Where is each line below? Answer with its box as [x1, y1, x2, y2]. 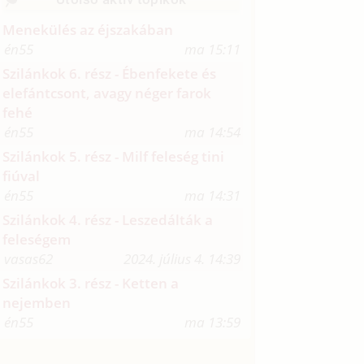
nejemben [2, 293, 71, 313]
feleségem [2, 230, 71, 249]
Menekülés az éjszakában [2, 20, 174, 40]
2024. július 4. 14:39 [123, 249, 240, 269]
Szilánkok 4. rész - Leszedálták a [2, 210, 214, 230]
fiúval [2, 167, 41, 186]
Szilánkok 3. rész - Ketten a [2, 274, 180, 293]
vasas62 [4, 249, 54, 269]
